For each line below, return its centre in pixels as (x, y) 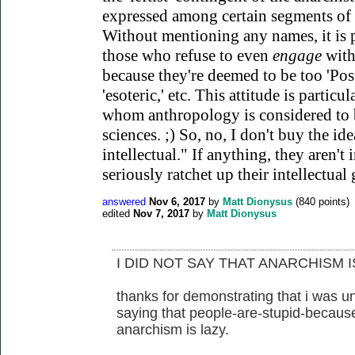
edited (116, 213)
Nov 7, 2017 (161, 213)
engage (299, 55)
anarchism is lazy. (173, 329)
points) (332, 201)
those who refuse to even (187, 55)
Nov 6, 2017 (177, 201)
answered (124, 201)
